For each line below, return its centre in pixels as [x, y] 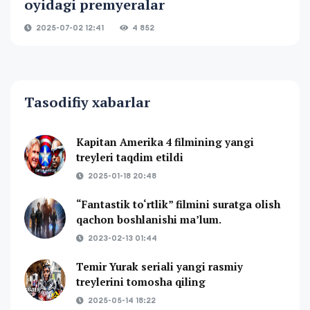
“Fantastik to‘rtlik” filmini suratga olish [178, 204]
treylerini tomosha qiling [141, 281]
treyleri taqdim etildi [130, 157]
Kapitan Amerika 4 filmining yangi [165, 142]
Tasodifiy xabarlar [87, 102]
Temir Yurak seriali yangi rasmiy [159, 266]
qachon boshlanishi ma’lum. [149, 219]
